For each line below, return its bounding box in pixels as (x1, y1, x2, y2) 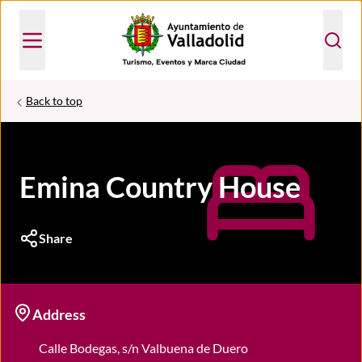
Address (32, 305, 86, 324)
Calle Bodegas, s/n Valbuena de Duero (39, 340, 248, 356)
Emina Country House (19, 169, 301, 205)
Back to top (26, 94, 82, 108)
